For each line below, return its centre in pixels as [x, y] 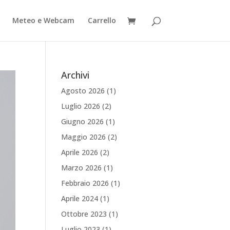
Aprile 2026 [80, 152]
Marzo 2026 [82, 168]
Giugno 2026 [83, 121]
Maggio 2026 [84, 137]
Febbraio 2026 [85, 183]
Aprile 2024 [80, 198]
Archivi [75, 75]
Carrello [102, 20]
